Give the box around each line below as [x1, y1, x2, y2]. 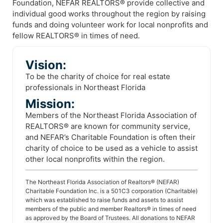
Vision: [25, 58, 66, 72]
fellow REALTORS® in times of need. [12, 31, 140, 40]
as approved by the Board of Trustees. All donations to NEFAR [25, 214, 195, 222]
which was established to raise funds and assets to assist [25, 196, 183, 204]
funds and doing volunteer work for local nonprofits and [12, 20, 208, 29]
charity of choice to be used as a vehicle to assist [25, 143, 198, 153]
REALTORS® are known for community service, [25, 121, 190, 131]
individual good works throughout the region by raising [12, 9, 206, 18]
